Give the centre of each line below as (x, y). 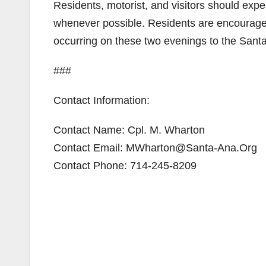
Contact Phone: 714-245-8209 (125, 166)
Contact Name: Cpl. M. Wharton (129, 130)
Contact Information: (102, 100)
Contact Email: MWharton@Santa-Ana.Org (155, 148)
